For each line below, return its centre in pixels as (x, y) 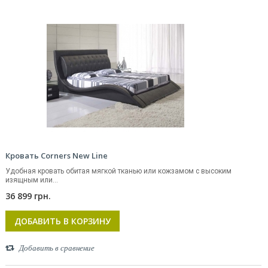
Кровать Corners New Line (57, 156)
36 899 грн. (28, 196)
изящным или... (32, 180)
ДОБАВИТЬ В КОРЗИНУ (63, 221)
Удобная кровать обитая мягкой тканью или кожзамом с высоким (118, 171)
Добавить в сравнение (57, 248)
